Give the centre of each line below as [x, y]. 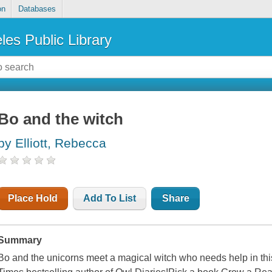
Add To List [110, 199]
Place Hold [33, 199]
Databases [37, 9]
